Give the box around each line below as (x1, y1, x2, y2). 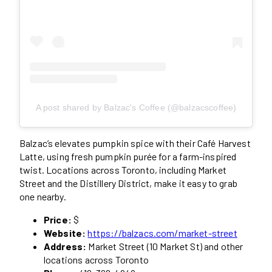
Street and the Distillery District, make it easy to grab (19, 177, 237, 189)
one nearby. (19, 191, 66, 203)
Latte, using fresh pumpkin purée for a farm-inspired (19, 151, 237, 163)
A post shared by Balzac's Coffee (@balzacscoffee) (35, 103, 237, 113)
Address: (44, 240, 87, 253)
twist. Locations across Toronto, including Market (19, 164, 226, 176)
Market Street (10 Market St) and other (86, 240, 243, 253)
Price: (44, 214, 72, 226)
